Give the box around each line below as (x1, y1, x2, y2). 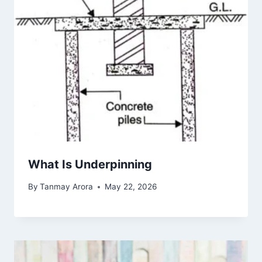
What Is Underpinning (28, 157, 152, 171)
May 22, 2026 (105, 182, 157, 192)
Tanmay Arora (40, 182, 94, 192)
